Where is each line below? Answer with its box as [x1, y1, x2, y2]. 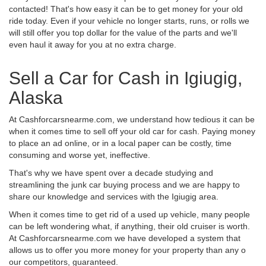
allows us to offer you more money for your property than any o [9, 245, 246, 255]
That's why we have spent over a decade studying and [9, 167, 213, 178]
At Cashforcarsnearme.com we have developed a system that [9, 233, 240, 243]
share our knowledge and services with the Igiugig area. [9, 191, 218, 201]
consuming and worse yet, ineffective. [9, 150, 150, 160]
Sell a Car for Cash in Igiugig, [9, 68, 242, 88]
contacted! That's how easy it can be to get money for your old [9, 4, 243, 14]
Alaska [9, 87, 63, 107]
